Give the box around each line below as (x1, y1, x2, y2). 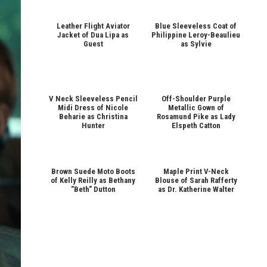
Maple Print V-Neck (163, 166, 229, 176)
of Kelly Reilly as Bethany (51, 175, 136, 185)
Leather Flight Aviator (56, 21, 130, 30)
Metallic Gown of (167, 103, 224, 112)
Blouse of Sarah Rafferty (154, 175, 237, 185)
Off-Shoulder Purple (161, 94, 231, 103)
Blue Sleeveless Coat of (155, 21, 237, 30)
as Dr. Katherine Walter (157, 184, 234, 194)
